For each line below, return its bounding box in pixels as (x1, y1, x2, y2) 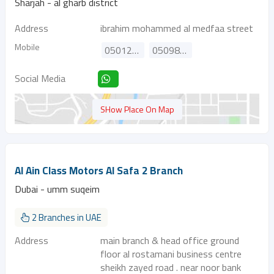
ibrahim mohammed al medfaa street (100, 21, 253, 35)
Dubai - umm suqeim (15, 182, 100, 196)
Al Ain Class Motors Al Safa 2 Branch (15, 161, 183, 180)
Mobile (15, 40, 40, 53)
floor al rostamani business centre (100, 246, 242, 261)
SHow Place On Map (100, 103, 174, 116)
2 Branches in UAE (30, 210, 102, 224)
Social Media (15, 71, 65, 86)
